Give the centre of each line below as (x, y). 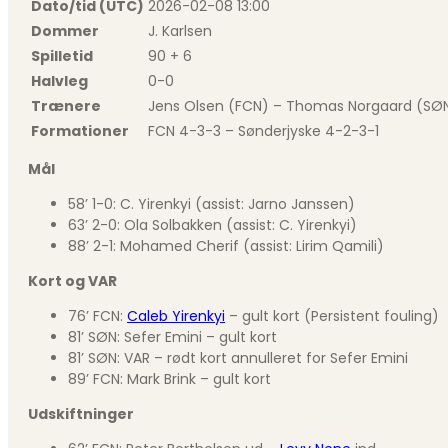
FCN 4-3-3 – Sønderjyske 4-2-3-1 (263, 130)
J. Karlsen (180, 30)
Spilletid (62, 55)
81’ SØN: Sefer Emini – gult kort (172, 336)
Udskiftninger (81, 413)
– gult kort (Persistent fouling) (332, 315)
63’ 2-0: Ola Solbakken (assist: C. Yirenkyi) (212, 224)
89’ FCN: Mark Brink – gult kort (169, 378)
